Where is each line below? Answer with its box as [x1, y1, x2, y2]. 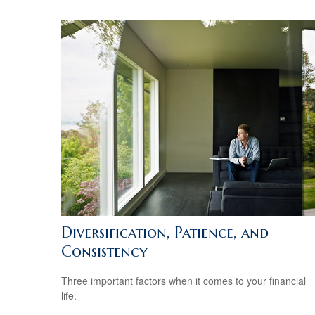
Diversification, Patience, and [61, 222, 269, 242]
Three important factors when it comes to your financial [61, 274, 306, 288]
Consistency [61, 241, 148, 261]
